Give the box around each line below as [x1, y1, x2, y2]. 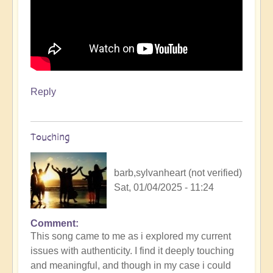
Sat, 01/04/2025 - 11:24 [114, 182, 214, 193]
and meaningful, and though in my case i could [30, 260, 231, 271]
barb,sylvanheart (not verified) [114, 167, 242, 178]
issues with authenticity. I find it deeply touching [30, 245, 234, 256]
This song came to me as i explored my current [30, 230, 231, 241]
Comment [30, 218, 76, 229]
